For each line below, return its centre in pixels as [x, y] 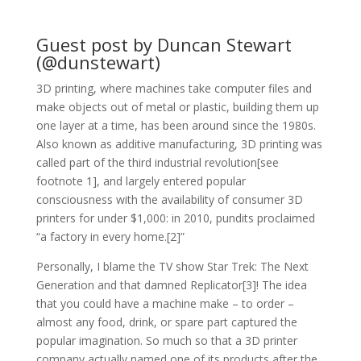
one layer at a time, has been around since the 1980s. [176, 125]
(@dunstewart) [98, 62]
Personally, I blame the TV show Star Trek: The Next [172, 266]
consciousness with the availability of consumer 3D [169, 199]
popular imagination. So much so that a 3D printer [166, 340]
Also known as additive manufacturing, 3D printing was [179, 143]
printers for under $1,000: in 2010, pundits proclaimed [175, 218]
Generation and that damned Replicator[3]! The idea [171, 284]
